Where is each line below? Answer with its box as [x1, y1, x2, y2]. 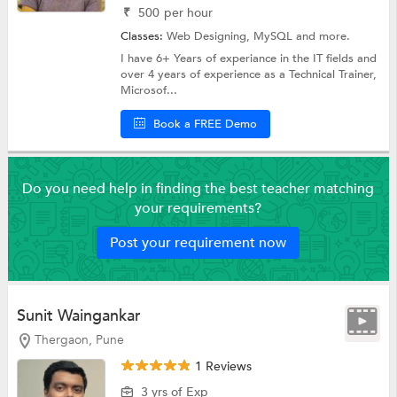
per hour [164, 4, 214, 21]
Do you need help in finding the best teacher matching [22, 178, 375, 198]
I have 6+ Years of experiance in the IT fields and [121, 50, 378, 66]
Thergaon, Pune [34, 331, 124, 348]
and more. [296, 27, 351, 44]
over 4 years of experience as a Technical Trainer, [121, 66, 378, 82]
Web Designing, [167, 27, 254, 44]
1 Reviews [191, 358, 253, 376]
